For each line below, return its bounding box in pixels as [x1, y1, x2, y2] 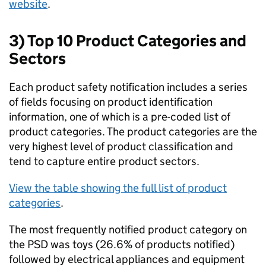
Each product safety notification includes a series [9, 80, 248, 94]
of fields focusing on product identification [9, 95, 213, 109]
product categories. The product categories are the [9, 125, 257, 138]
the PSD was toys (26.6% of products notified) [9, 237, 235, 251]
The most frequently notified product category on [9, 223, 247, 236]
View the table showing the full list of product [9, 181, 227, 195]
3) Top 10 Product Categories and [9, 31, 246, 50]
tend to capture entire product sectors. [9, 154, 199, 168]
